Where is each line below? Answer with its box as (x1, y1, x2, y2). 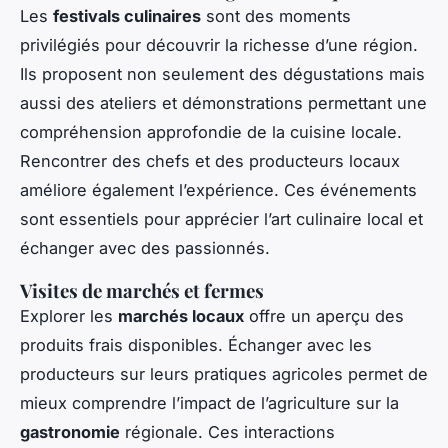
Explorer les (20, 306, 118, 327)
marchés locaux (118, 306, 244, 327)
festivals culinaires (53, 6, 201, 27)
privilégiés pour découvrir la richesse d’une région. (20, 35, 418, 56)
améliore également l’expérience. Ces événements (20, 180, 417, 201)
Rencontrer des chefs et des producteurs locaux (20, 151, 400, 172)
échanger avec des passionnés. (20, 238, 270, 259)
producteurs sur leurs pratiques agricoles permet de (20, 364, 428, 385)
